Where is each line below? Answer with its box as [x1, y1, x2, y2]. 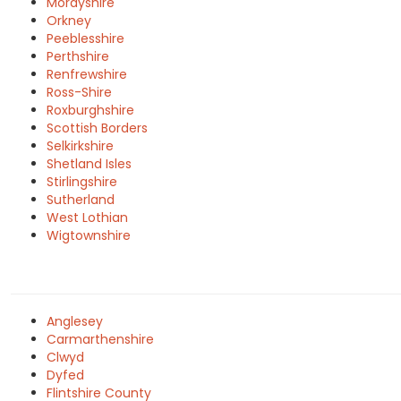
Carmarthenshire [47, 330, 154, 348]
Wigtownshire [47, 226, 131, 244]
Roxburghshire [47, 101, 134, 119]
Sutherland [47, 191, 115, 209]
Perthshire [47, 47, 109, 65]
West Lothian [47, 209, 128, 226]
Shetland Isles [47, 155, 132, 173]
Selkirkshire [47, 137, 114, 155]
